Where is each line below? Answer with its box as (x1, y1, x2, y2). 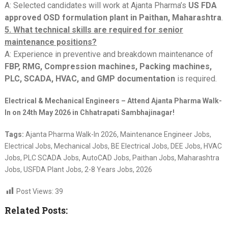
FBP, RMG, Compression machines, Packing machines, (4, 61, 212, 71)
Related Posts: (4, 204, 68, 216)
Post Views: (16, 187, 53, 195)
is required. (175, 73, 217, 83)
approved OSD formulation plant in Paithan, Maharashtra (4, 12, 221, 22)
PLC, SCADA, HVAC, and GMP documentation (4, 73, 175, 83)
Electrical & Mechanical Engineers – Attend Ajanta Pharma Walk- (4, 96, 222, 105)
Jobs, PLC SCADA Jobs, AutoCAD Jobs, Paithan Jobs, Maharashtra (4, 153, 219, 162)
